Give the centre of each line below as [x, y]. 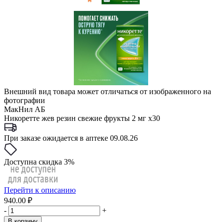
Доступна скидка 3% [39, 162]
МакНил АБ [25, 109]
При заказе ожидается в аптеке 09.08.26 [71, 138]
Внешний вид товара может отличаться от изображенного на [108, 91]
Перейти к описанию [40, 190]
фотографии [25, 100]
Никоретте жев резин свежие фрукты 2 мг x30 [82, 118]
